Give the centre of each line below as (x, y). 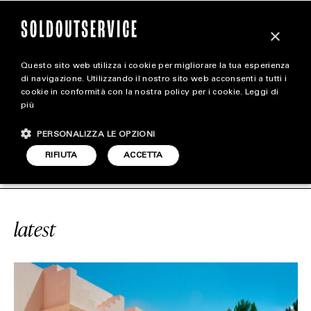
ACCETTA (143, 155)
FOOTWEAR (155, 170)
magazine (155, 83)
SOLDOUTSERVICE (233, 153)
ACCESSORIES (155, 199)
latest (34, 229)
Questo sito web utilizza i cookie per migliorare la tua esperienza (155, 66)
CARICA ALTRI (145, 121)
